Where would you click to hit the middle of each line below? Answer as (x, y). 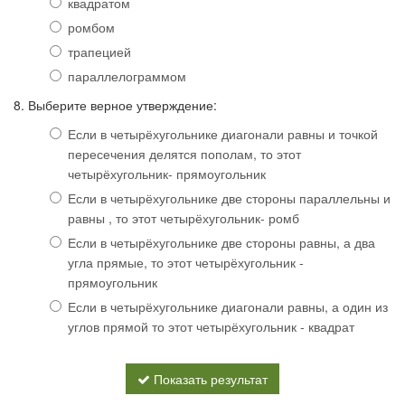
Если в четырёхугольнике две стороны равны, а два (221, 243)
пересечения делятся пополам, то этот (184, 154)
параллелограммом (127, 76)
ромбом (91, 28)
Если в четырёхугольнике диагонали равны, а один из (228, 307)
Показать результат (209, 379)
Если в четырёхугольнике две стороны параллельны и (229, 198)
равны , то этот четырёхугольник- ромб (184, 218)
